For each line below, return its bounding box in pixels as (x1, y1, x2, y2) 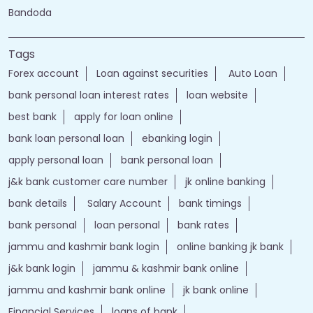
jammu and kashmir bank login (8, 240, 159, 254)
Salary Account (85, 196, 161, 211)
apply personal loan (8, 153, 103, 168)
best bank (8, 110, 57, 124)
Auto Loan (226, 66, 277, 81)
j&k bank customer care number (8, 175, 168, 189)
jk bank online (183, 283, 249, 298)
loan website (187, 88, 248, 103)
